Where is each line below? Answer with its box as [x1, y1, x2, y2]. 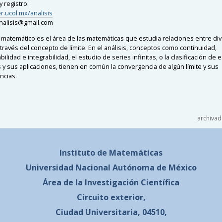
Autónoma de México [112, 162, 197, 173]
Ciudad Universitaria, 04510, [55, 206, 167, 218]
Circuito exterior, [76, 191, 146, 203]
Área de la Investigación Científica [43, 176, 179, 188]
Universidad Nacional [25, 162, 111, 173]
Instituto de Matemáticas [59, 147, 163, 158]
